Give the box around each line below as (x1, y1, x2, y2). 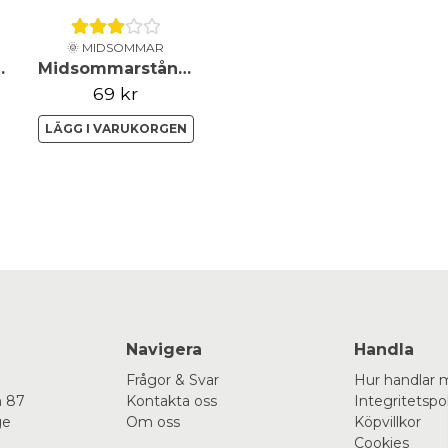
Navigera (126, 340, 203, 359)
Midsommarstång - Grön (177, 58, 191, 78)
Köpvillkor (353, 413, 421, 431)
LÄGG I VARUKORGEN (44, 120, 187, 136)
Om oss (126, 413, 181, 431)
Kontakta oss (126, 392, 218, 410)
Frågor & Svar (126, 371, 220, 389)
